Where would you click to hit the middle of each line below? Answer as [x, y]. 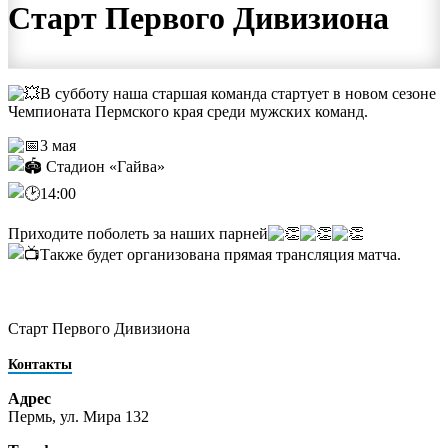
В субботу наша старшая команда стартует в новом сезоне [238, 94]
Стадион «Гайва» [103, 167]
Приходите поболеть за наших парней [138, 234]
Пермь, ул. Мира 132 [78, 417]
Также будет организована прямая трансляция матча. [220, 255]
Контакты [40, 364]
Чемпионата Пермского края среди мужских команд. [188, 112]
